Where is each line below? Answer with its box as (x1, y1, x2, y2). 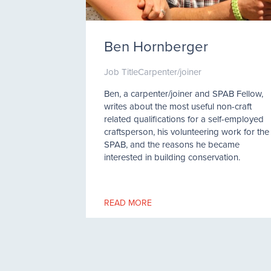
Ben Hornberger (104, 36, 208, 56)
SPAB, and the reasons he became (104, 138, 240, 151)
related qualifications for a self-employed (104, 113, 264, 125)
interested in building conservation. (104, 151, 240, 163)
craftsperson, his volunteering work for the (104, 125, 269, 138)
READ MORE (104, 197, 152, 209)
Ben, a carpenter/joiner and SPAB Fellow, (104, 87, 263, 100)
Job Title (104, 65, 138, 78)
